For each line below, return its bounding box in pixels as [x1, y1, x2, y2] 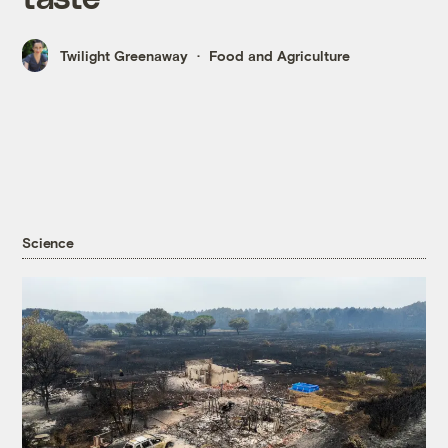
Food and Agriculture [209, 47, 351, 65]
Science [22, 233, 74, 251]
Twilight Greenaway [60, 47, 189, 65]
